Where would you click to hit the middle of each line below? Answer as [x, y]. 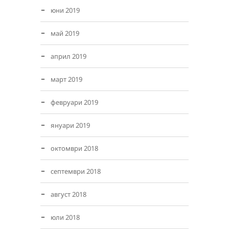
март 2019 [66, 79]
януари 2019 [70, 125]
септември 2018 [76, 171]
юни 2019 [65, 10]
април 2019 [68, 56]
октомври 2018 [74, 148]
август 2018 [68, 194]
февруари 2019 [74, 102]
